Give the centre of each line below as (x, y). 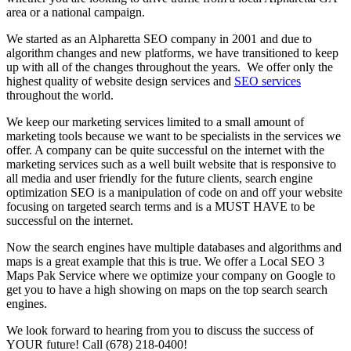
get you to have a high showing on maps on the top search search (167, 289)
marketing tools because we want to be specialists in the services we (174, 136)
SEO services (268, 81)
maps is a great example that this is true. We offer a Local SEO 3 (165, 261)
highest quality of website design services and (120, 81)
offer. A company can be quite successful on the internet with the (165, 150)
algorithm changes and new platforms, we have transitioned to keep (172, 52)
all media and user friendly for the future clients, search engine (159, 178)
